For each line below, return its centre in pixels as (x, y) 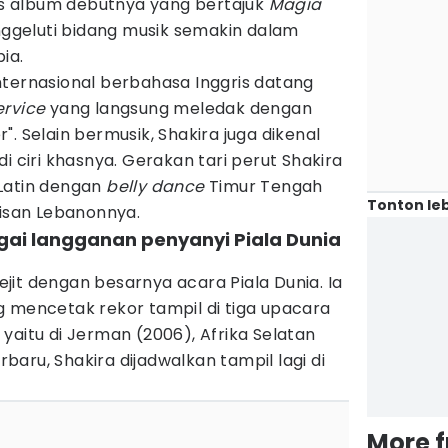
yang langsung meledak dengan (179, 108)
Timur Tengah (263, 186)
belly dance (155, 186)
